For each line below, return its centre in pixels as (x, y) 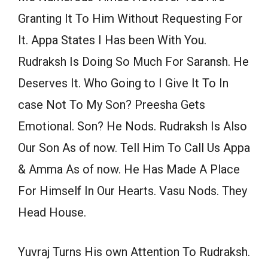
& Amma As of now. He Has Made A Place (129, 170)
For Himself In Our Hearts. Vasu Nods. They (133, 191)
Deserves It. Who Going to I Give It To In (123, 83)
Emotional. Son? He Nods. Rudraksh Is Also (133, 127)
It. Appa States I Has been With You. (112, 40)
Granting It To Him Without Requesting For (130, 19)
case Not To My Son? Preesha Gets (112, 105)
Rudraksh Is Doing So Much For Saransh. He (133, 62)
